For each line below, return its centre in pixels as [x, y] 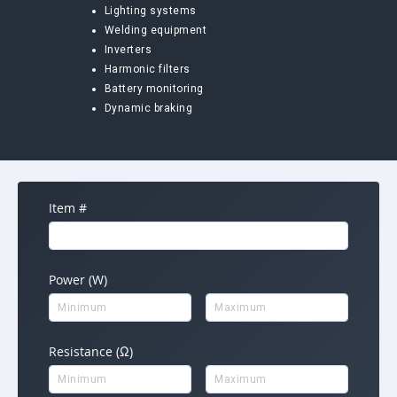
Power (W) [78, 280]
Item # [68, 208]
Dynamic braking [148, 108]
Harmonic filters [147, 69]
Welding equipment [156, 30]
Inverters [128, 50]
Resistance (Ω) [91, 351]
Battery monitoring [154, 89]
